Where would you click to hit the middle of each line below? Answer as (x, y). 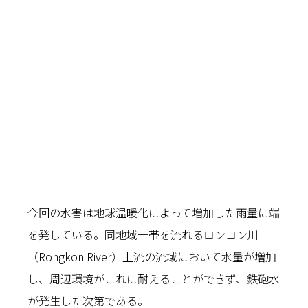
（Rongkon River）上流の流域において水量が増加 (152, 256)
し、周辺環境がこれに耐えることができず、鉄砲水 (154, 278)
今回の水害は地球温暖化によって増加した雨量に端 (154, 212)
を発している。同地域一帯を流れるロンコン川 (143, 234)
